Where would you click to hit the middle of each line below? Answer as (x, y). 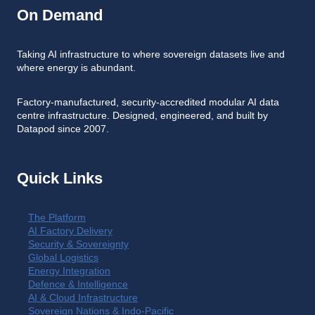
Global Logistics (63, 257)
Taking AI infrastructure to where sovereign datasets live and (151, 55)
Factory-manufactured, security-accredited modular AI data (148, 103)
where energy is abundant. (76, 68)
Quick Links (60, 178)
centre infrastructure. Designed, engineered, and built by (142, 116)
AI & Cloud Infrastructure (83, 297)
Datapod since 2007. (63, 129)
